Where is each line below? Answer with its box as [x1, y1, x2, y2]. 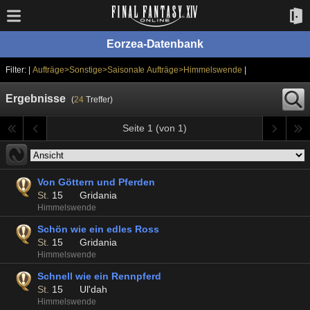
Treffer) [83, 95, 113, 104]
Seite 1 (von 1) [122, 122, 187, 134]
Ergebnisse [6, 93, 66, 104]
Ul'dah [79, 284, 107, 295]
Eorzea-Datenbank [106, 38, 204, 50]
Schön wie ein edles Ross [37, 224, 159, 235]
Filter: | [6, 65, 33, 75]
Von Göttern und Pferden [37, 176, 155, 188]
